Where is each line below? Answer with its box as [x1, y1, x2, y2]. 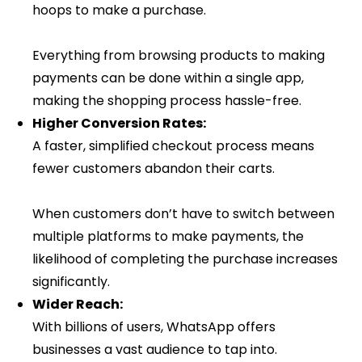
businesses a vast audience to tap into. [32, 340, 277, 360]
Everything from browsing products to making [32, 46, 325, 65]
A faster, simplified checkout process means [32, 137, 314, 156]
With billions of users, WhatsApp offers [32, 318, 276, 337]
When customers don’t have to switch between [32, 204, 335, 224]
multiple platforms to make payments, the [32, 227, 304, 246]
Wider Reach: [32, 295, 123, 314]
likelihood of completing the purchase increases [32, 250, 338, 269]
